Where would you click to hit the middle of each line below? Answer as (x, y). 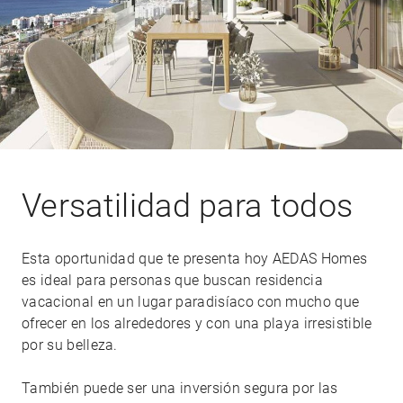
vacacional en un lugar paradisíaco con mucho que (191, 302)
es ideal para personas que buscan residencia (173, 280)
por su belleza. (70, 345)
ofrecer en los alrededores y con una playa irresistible (197, 323)
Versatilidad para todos (188, 206)
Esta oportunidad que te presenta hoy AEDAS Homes (195, 259)
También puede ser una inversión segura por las (180, 388)
